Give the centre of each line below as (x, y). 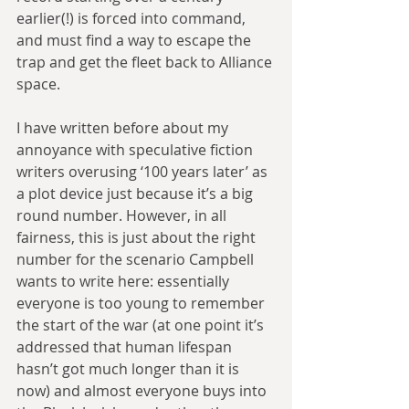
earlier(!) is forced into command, (133, 18)
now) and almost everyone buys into (143, 390)
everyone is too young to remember (142, 303)
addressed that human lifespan (126, 346)
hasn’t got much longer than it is (130, 368)
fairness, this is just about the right (138, 237)
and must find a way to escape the (136, 40)
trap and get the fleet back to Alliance (146, 62)
